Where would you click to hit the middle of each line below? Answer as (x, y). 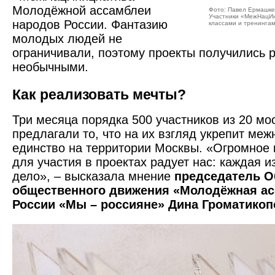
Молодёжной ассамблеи (82, 10)
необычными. (50, 67)
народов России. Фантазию (90, 25)
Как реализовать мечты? (99, 95)
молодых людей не (67, 39)
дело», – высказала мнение (93, 176)
